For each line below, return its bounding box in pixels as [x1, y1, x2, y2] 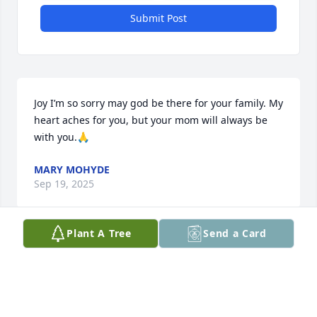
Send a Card [203, 226, 267, 240]
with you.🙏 [34, 130, 89, 144]
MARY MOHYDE [34, 163, 110, 177]
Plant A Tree [67, 226, 132, 240]
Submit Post [130, 11, 187, 25]
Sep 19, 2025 [34, 177, 94, 191]
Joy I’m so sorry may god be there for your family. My [34, 96, 283, 110]
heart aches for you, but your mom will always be [34, 113, 267, 127]
